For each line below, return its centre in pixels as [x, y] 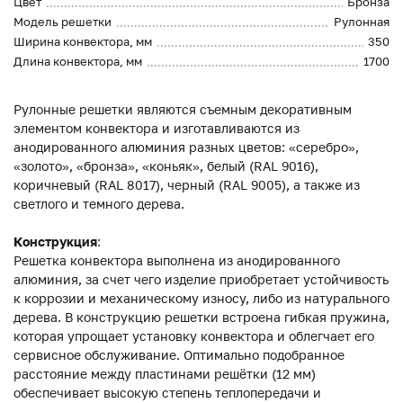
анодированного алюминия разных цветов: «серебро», [186, 148]
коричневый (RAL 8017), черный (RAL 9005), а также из [187, 185]
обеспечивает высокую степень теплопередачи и [167, 393]
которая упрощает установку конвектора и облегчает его [194, 336]
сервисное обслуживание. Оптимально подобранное [179, 355]
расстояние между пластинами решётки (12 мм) [165, 374]
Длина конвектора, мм [78, 62]
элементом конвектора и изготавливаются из [157, 129]
